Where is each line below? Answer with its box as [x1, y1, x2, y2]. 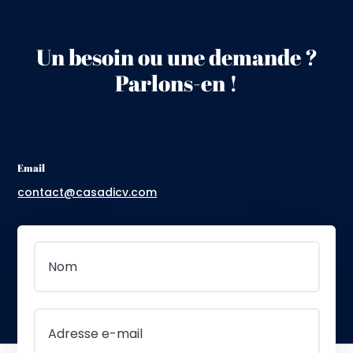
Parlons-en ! [115, 67, 238, 98]
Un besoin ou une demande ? [35, 41, 318, 72]
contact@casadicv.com [17, 184, 158, 200]
